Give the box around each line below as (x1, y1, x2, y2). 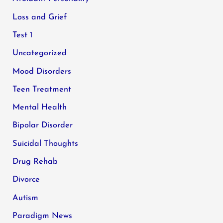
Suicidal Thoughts (12, 139, 79, 148)
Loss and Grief (12, 13, 67, 21)
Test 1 (12, 31, 33, 39)
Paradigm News (12, 212, 73, 220)
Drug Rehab (12, 158, 58, 166)
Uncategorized (12, 49, 67, 58)
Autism (12, 194, 39, 202)
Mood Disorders (12, 67, 72, 76)
